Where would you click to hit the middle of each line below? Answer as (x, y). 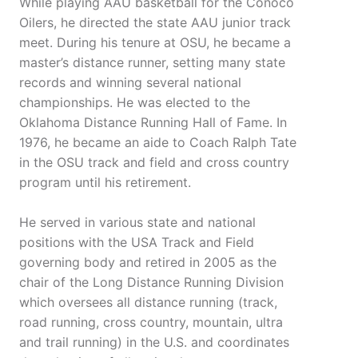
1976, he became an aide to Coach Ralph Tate (158, 143)
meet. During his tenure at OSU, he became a (155, 43)
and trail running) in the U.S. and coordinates (154, 342)
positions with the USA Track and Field (137, 243)
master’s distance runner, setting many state (152, 63)
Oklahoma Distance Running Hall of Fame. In (153, 123)
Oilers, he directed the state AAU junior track (155, 23)
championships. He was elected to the (135, 103)
